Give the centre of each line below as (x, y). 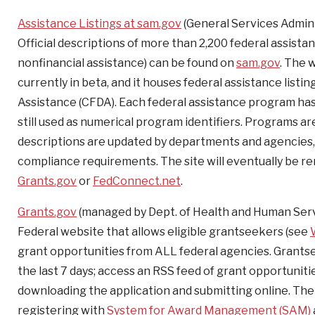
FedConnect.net (137, 181)
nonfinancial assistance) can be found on (127, 63)
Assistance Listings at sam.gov (99, 24)
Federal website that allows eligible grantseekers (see (164, 232)
